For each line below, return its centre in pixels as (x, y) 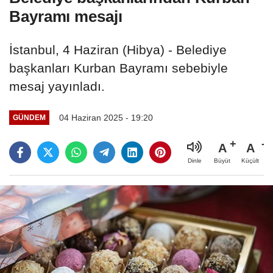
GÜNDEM (29, 118)
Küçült (250, 160)
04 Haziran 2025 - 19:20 (106, 117)
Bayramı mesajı (66, 16)
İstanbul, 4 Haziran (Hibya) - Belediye (118, 49)
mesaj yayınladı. (57, 86)
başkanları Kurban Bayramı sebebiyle (119, 68)
